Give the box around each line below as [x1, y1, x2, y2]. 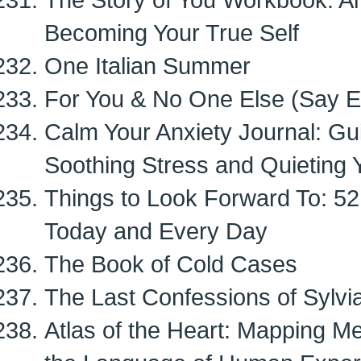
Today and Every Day [44, 218, 268, 244]
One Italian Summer [44, 52, 251, 79]
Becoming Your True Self [44, 19, 299, 46]
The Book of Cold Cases [44, 251, 297, 277]
